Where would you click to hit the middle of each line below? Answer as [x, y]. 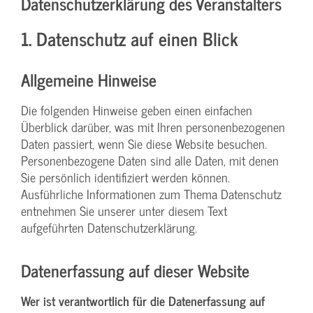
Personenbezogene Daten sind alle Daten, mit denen [150, 160]
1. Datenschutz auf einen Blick [130, 38]
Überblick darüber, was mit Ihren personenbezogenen [153, 126]
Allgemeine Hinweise [89, 79]
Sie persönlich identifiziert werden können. [125, 177]
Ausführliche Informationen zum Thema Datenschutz [151, 194]
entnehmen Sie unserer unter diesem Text [124, 210]
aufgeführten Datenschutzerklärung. [109, 227]
